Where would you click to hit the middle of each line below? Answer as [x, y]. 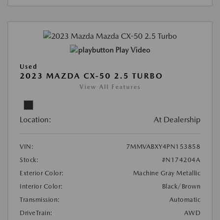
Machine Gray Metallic [166, 173]
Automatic [185, 199]
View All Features [110, 87]
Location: [36, 119]
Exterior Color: [42, 173]
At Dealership [177, 119]
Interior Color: [41, 186]
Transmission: [40, 199]
